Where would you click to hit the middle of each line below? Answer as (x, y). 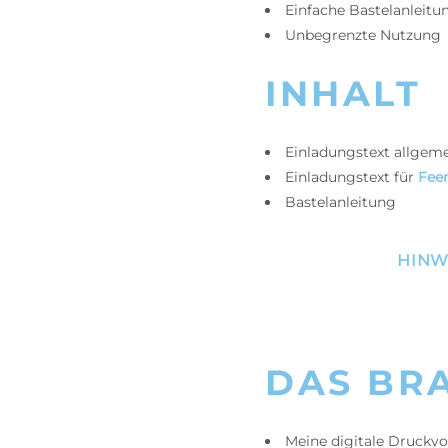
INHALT (343, 93)
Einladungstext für (351, 177)
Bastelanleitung (340, 202)
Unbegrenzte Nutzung (363, 35)
